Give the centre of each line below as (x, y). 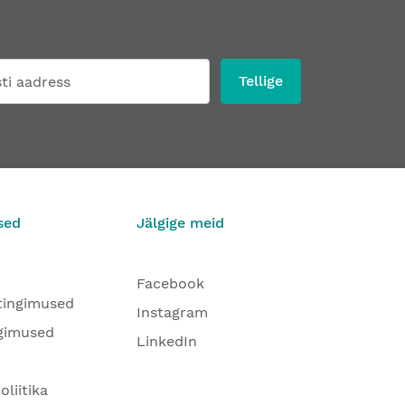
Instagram (172, 312)
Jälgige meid (180, 223)
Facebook (170, 283)
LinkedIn (167, 341)
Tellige (261, 81)
